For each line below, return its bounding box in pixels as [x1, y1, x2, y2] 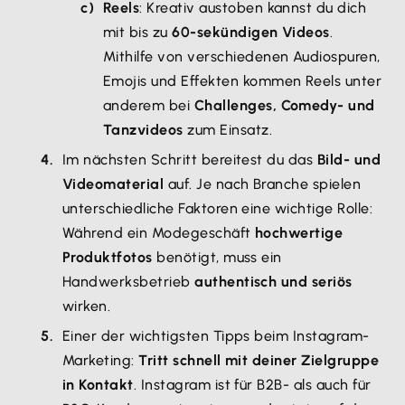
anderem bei [103, 97, 194, 114]
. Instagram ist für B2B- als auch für [133, 376, 372, 393]
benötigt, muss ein [152, 249, 282, 266]
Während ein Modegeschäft [62, 224, 255, 241]
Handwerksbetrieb [62, 273, 195, 290]
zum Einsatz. [183, 121, 273, 138]
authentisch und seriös [194, 273, 353, 290]
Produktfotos [62, 249, 153, 266]
